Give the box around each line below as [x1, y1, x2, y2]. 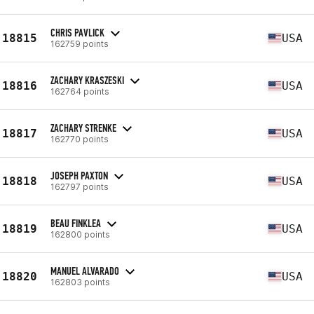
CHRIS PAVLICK [50, 25, 104, 39]
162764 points [50, 86, 109, 97]
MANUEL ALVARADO [50, 264, 119, 278]
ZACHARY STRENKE [50, 121, 116, 135]
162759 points [50, 38, 109, 49]
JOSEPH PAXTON [50, 168, 108, 182]
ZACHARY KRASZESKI [50, 73, 124, 87]
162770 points [50, 133, 109, 144]
